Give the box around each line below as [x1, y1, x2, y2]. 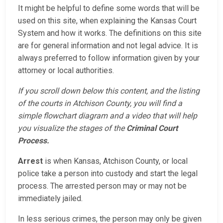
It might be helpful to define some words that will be [18, 3, 200, 13]
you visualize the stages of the [18, 123, 126, 133]
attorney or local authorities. [18, 66, 114, 76]
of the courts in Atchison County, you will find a [18, 99, 182, 109]
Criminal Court [126, 123, 178, 133]
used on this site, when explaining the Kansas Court [18, 16, 197, 26]
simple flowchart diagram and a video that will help [18, 111, 197, 121]
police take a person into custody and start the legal [18, 169, 198, 179]
